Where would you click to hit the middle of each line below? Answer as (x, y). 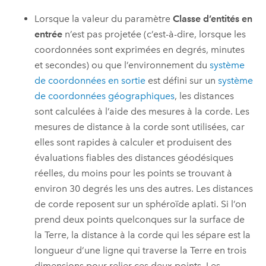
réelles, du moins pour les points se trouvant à (134, 173)
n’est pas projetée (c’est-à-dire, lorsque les (154, 34)
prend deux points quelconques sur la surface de (140, 219)
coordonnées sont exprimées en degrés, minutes (140, 50)
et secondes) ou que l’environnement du (122, 65)
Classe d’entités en (213, 19)
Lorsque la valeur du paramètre (104, 19)
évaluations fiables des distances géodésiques (134, 158)
